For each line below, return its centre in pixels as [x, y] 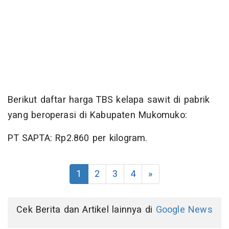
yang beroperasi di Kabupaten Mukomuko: [98, 116]
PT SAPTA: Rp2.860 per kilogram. [78, 139]
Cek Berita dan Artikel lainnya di [86, 210]
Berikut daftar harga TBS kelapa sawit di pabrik [109, 100]
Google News [184, 210]
